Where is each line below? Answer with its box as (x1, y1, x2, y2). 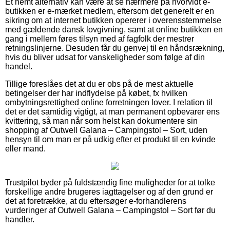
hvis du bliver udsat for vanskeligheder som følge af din (5, 52, 205, 62)
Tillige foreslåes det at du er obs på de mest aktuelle (5, 79, 194, 88)
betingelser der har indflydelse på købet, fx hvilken (5, 88, 187, 98)
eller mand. (5, 144, 46, 153)
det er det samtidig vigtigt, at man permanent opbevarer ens (5, 107, 220, 116)
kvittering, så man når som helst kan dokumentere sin (5, 116, 198, 125)
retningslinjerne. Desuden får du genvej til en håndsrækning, (5, 43, 224, 52)
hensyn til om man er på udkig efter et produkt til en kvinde (5, 135, 216, 144)
